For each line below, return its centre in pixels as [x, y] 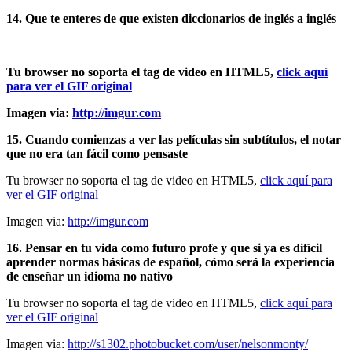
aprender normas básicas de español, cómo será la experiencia [170, 262]
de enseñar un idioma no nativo [90, 276]
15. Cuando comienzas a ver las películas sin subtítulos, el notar [174, 139]
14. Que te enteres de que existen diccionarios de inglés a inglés [171, 18]
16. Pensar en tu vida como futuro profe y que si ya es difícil [164, 247]
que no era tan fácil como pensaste [97, 153]
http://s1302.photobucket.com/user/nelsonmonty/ [188, 343]
